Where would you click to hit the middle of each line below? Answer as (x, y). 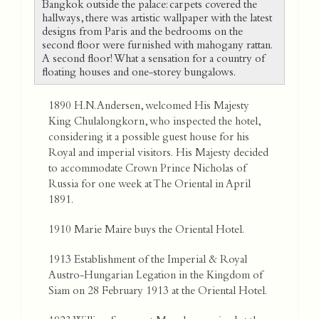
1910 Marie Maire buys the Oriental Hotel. (146, 231)
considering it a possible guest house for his (149, 138)
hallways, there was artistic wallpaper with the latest (157, 20)
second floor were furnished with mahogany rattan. (157, 47)
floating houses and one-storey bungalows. (140, 74)
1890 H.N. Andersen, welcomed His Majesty (149, 107)
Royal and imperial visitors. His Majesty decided (158, 154)
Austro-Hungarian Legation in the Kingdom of (156, 277)
